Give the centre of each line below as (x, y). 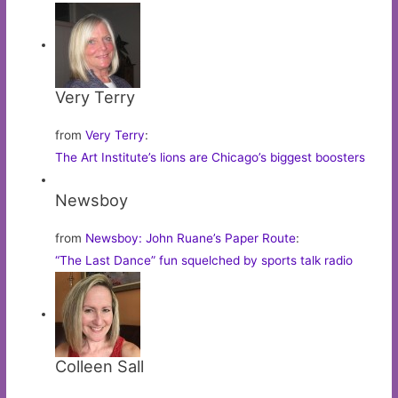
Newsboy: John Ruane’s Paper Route (191, 238)
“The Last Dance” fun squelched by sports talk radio (204, 260)
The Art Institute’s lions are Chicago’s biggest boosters (211, 157)
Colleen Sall (100, 366)
